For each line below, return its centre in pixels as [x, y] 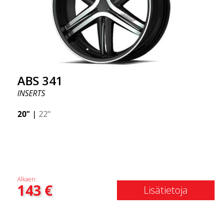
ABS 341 [40, 81]
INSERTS [31, 93]
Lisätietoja [166, 190]
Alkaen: [27, 179]
